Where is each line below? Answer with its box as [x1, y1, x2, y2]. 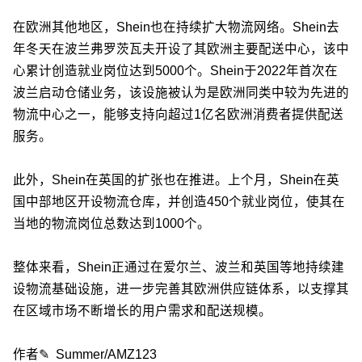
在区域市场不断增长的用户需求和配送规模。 [13, 304, 271, 318]
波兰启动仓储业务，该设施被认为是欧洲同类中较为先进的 [13, 86, 349, 100]
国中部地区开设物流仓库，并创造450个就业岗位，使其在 [13, 195, 345, 209]
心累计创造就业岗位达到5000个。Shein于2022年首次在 [13, 64, 338, 78]
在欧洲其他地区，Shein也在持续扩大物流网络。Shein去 [13, 20, 339, 35]
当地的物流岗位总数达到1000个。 [13, 217, 210, 231]
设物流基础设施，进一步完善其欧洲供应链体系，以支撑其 [13, 282, 349, 297]
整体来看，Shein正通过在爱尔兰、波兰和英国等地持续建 [13, 260, 344, 275]
